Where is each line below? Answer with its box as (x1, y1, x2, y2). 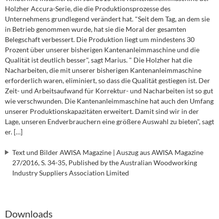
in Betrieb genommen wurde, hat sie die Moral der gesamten (5, 24, 186, 33)
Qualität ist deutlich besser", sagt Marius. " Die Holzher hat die (5, 55, 192, 64)
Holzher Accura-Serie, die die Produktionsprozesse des (5, 4, 171, 13)
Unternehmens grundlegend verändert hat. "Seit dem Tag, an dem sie (5, 14, 210, 23)
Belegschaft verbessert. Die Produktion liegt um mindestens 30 (5, 35, 195, 44)
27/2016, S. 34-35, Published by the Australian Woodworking (12, 158, 197, 167)
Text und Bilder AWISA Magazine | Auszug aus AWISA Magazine (12, 148, 203, 156)
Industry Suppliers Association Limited (12, 168, 129, 177)
